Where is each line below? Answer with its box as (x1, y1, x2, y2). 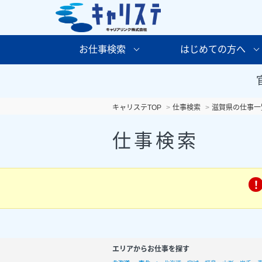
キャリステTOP (112, 103, 161, 112)
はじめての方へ (180, 44, 246, 54)
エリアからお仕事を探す (112, 244, 189, 253)
